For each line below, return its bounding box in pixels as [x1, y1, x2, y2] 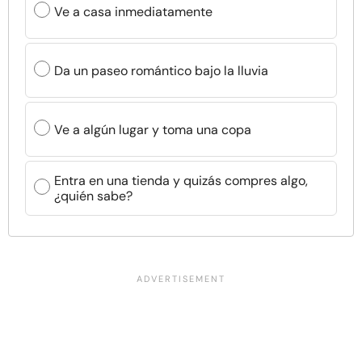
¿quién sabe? [54, 187, 133, 204]
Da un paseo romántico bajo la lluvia [54, 61, 268, 79]
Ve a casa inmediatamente [54, 2, 213, 20]
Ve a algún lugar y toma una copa [54, 120, 251, 138]
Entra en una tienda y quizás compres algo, [54, 172, 308, 189]
